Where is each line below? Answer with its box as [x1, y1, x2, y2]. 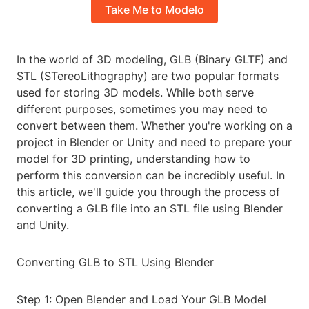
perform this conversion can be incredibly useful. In [17, 168, 285, 183]
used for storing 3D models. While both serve [17, 86, 254, 100]
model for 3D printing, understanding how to [17, 152, 250, 166]
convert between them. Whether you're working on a [17, 119, 292, 133]
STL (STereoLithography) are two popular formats [17, 69, 279, 83]
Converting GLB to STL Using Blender [17, 255, 214, 270]
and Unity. [17, 218, 69, 232]
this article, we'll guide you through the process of [17, 185, 280, 199]
